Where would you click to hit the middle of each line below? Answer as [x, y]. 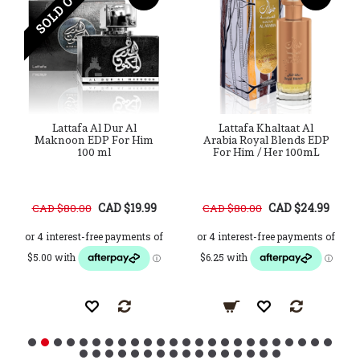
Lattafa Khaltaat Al [266, 128]
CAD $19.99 [127, 208]
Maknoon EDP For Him [94, 140]
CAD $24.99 [299, 208]
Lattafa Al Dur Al [94, 128]
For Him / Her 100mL [266, 152]
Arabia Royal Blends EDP [266, 140]
